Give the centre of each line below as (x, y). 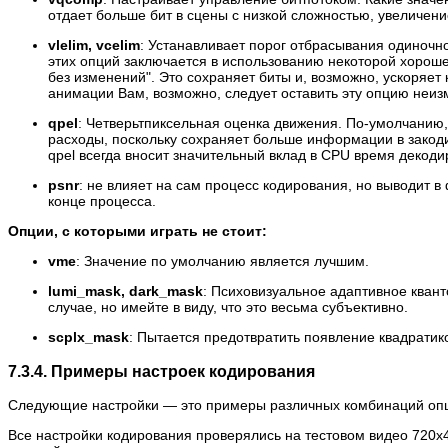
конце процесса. (102, 201)
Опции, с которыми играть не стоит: (137, 231)
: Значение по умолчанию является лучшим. (222, 261)
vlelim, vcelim (94, 45)
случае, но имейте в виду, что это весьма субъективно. (228, 307)
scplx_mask (88, 337)
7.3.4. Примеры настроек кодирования (161, 370)
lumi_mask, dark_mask (125, 291)
